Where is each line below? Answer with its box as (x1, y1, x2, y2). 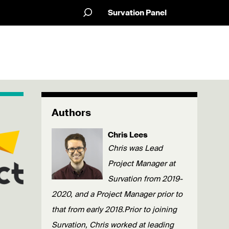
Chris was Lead (108, 143, 163, 153)
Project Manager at (108, 158, 175, 169)
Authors (52, 106, 91, 119)
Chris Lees (108, 130, 148, 140)
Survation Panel (108, 8, 167, 18)
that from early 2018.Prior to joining (52, 204, 177, 215)
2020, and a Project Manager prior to (52, 189, 182, 199)
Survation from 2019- (108, 174, 182, 184)
